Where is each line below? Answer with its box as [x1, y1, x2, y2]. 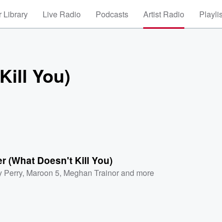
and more [119, 166, 155, 178]
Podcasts [96, 8, 128, 20]
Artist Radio [143, 8, 184, 20]
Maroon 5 [26, 166, 60, 178]
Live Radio [43, 8, 81, 20]
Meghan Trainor [63, 166, 119, 178]
